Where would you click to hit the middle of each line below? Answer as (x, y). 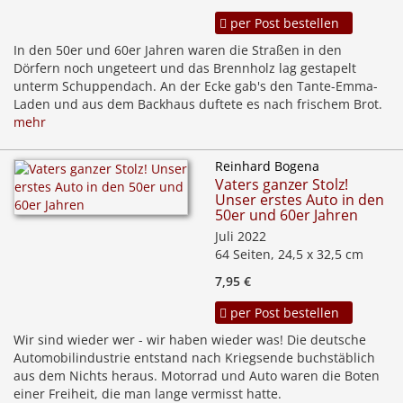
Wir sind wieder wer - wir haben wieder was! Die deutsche (190, 340)
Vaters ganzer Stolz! (282, 185)
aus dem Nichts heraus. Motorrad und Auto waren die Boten (197, 376)
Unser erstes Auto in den (300, 200)
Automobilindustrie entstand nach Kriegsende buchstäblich (194, 358)
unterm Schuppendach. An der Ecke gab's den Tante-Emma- (196, 86)
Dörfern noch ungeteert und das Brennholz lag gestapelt (185, 68)
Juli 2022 (241, 237)
